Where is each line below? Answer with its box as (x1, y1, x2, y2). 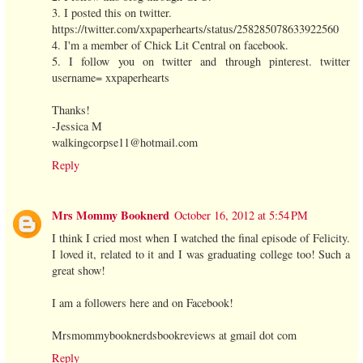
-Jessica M (52, 117, 102, 134)
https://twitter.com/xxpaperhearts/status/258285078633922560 (52, 20, 339, 36)
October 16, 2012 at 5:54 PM (174, 207, 308, 223)
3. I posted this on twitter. (52, 4, 172, 20)
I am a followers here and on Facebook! (52, 294, 233, 310)
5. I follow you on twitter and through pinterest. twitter (52, 53, 350, 69)
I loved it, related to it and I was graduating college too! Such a (52, 246, 350, 262)
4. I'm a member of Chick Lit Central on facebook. (52, 36, 288, 53)
